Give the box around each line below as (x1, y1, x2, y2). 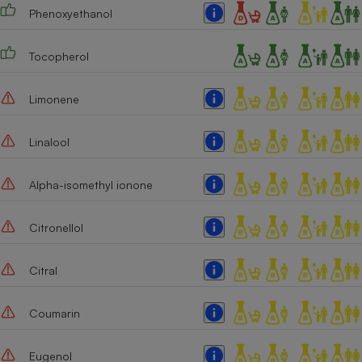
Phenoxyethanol (28, 6, 112, 20)
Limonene (28, 91, 79, 106)
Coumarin (28, 305, 80, 320)
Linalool (28, 134, 69, 149)
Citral (28, 263, 57, 277)
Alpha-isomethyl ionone (28, 177, 153, 192)
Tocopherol (28, 48, 89, 63)
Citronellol (28, 220, 83, 234)
